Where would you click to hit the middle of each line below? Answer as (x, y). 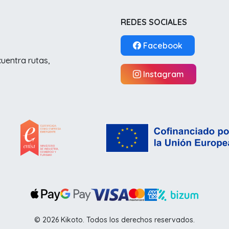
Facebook (163, 46)
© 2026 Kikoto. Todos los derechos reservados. (114, 220)
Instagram (164, 74)
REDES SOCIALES (154, 22)
